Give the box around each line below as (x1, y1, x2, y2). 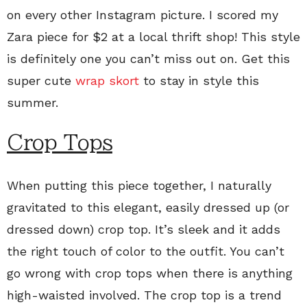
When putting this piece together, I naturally (7, 177, 271, 193)
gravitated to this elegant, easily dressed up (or (7, 199, 289, 214)
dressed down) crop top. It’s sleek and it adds (7, 221, 280, 236)
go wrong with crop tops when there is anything (7, 265, 293, 280)
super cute (7, 73, 75, 88)
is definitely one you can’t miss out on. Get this (7, 51, 290, 66)
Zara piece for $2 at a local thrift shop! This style (7, 29, 300, 44)
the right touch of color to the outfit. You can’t (7, 243, 284, 258)
